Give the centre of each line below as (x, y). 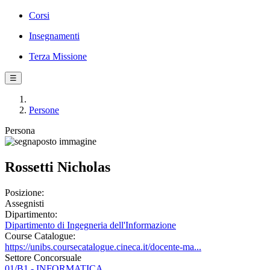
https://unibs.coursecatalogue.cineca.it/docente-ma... (103, 246)
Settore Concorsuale (43, 257)
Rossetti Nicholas (58, 167)
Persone (44, 110)
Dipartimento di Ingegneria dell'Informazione (90, 225)
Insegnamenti (54, 36)
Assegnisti (24, 203)
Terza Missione (58, 56)
